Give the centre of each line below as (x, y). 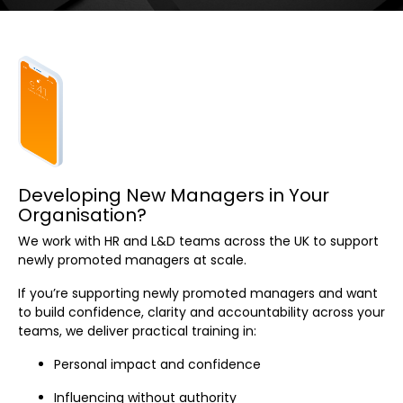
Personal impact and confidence (157, 364)
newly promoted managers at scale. (132, 260)
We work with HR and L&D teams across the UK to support (198, 241)
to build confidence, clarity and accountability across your (201, 312)
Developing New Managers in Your (174, 195)
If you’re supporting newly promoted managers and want (198, 293)
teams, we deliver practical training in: (137, 331)
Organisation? (82, 215)
